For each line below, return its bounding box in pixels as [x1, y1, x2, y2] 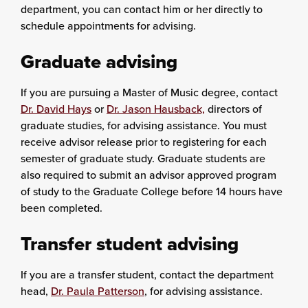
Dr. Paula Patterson [51, 283, 144, 298]
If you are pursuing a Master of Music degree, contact [21, 85, 278, 100]
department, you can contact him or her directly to [21, 1, 263, 16]
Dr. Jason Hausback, [107, 101, 205, 116]
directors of [205, 101, 262, 116]
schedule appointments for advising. [21, 18, 196, 33]
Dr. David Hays [21, 101, 91, 116]
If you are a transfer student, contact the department [21, 267, 274, 282]
